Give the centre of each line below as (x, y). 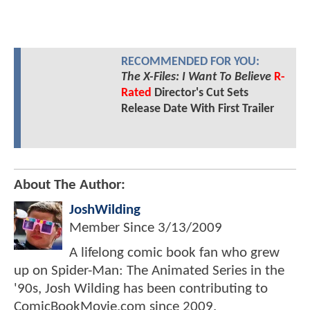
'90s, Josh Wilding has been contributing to (141, 289)
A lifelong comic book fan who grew (174, 253)
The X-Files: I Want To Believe (196, 77)
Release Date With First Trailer (197, 109)
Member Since (113, 228)
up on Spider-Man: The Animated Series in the (149, 271)
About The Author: (70, 185)
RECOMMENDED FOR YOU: (190, 62)
